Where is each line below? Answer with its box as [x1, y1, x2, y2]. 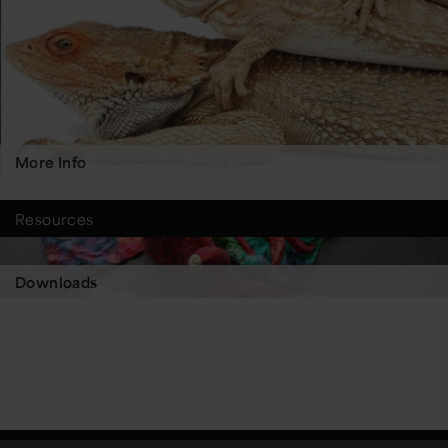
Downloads [15, 272, 98, 291]
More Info [15, 152, 87, 171]
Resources [15, 209, 94, 228]
